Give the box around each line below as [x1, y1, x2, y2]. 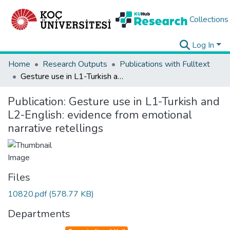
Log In [192, 40, 215, 51]
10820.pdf [8, 188, 49, 200]
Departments [8, 207, 70, 221]
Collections [189, 14, 228, 25]
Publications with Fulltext [120, 59, 210, 70]
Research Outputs [43, 59, 107, 70]
